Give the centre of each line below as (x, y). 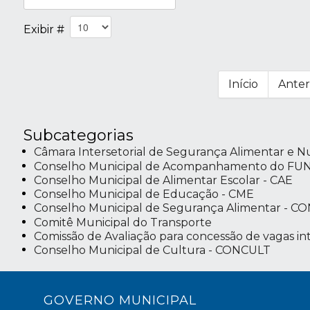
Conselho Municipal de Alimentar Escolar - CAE (163, 181)
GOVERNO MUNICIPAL (120, 300)
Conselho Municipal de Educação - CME (144, 194)
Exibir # (46, 29)
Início (243, 84)
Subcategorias (78, 136)
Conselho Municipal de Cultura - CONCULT (152, 250)
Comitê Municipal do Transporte (122, 223)
